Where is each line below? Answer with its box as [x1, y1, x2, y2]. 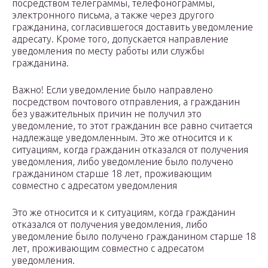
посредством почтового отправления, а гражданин [12, 96, 240, 108]
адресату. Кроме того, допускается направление [12, 33, 229, 45]
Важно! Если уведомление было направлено [12, 84, 213, 96]
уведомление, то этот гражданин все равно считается [12, 120, 252, 132]
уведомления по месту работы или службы [12, 45, 204, 57]
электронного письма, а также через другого [12, 10, 214, 21]
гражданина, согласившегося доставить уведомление [12, 22, 253, 33]
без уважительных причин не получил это [12, 108, 202, 120]
